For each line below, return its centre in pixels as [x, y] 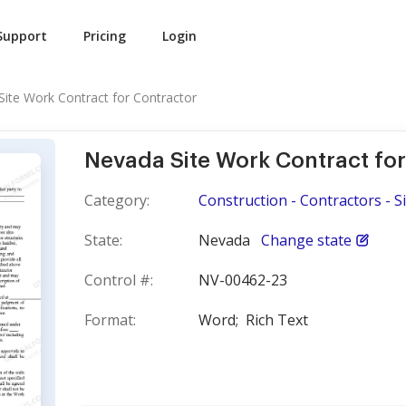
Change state [306, 240]
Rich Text [277, 320]
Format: [110, 320]
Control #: [119, 280]
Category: [117, 200]
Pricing [105, 36]
